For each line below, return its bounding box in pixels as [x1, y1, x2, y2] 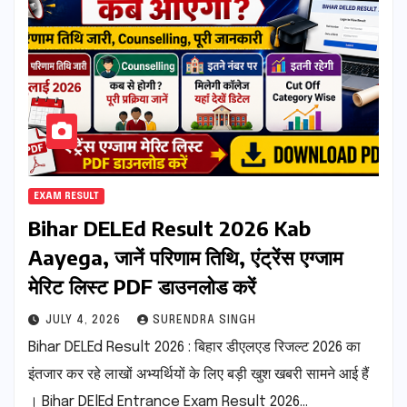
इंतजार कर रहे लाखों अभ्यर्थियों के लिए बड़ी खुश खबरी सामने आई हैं [28, 366, 369, 382]
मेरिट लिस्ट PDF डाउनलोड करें [28, 273, 256, 299]
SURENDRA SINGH [153, 314, 256, 326]
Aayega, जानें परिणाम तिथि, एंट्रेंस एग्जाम [28, 243, 342, 270]
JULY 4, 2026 [45, 314, 124, 326]
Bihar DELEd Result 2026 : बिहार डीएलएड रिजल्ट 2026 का [28, 339, 361, 355]
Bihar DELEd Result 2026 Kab [28, 214, 311, 241]
